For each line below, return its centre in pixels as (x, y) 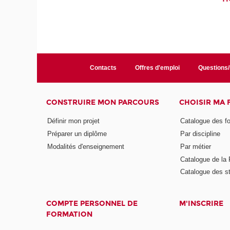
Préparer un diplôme (77, 133)
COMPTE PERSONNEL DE (92, 204)
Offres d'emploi (157, 68)
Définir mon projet (74, 121)
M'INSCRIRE (201, 204)
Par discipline (200, 133)
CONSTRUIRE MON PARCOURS (103, 103)
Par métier (195, 146)
